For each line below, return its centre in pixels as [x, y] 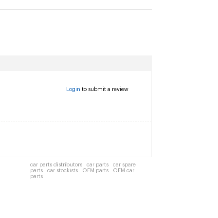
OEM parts [95, 171]
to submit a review [104, 89]
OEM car [124, 171]
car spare [124, 165]
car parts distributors [56, 165]
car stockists [63, 171]
